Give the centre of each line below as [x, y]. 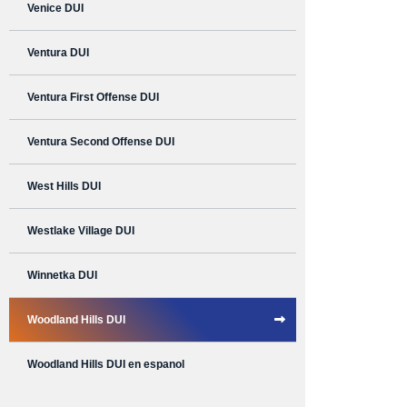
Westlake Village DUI [81, 231]
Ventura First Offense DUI [93, 98]
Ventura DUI [58, 53]
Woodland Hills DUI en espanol [106, 365]
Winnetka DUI [62, 276]
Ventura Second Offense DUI [101, 142]
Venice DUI [55, 9]
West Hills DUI [64, 187]
